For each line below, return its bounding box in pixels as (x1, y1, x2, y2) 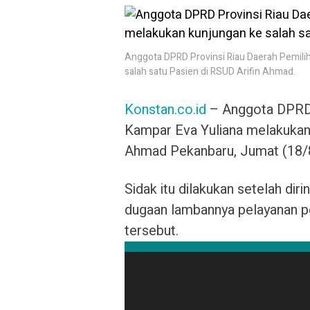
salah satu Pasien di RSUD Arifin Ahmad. (125, 64, 295, 79)
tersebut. (125, 221, 179, 241)
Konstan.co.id (125, 100, 206, 120)
